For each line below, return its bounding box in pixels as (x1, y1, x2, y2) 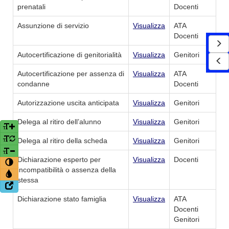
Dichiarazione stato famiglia (17, 195, 106, 203)
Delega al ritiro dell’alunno (17, 118, 101, 126)
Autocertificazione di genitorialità (17, 51, 122, 59)
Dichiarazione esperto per (17, 155, 101, 164)
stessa (17, 176, 38, 185)
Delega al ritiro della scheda (17, 136, 107, 145)
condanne (17, 80, 50, 88)
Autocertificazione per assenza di (17, 70, 124, 78)
